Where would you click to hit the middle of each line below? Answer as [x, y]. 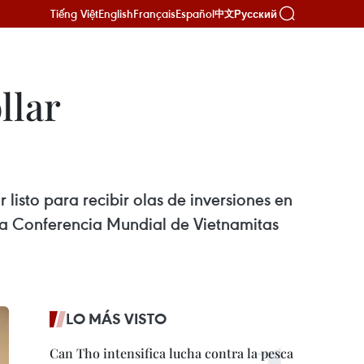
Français [154, 13]
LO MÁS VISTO [116, 318]
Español [195, 13]
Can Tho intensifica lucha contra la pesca [171, 353]
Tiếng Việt [74, 13]
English [116, 13]
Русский [256, 14]
